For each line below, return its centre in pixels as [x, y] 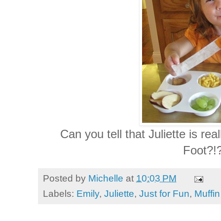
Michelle [106, 178]
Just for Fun [164, 194]
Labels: [60, 194]
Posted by [66, 178]
